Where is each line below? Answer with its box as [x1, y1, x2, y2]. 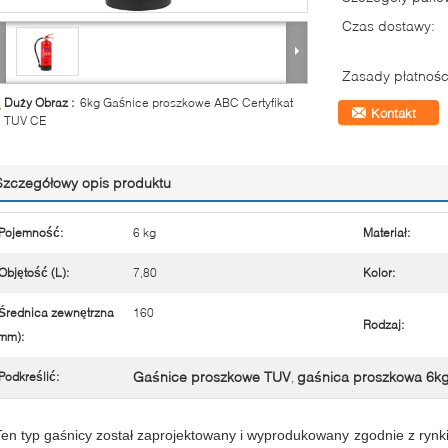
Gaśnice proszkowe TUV [133, 368, 291, 385]
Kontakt [371, 105, 416, 121]
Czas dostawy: [342, 17, 435, 34]
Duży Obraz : [4, 95, 80, 110]
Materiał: [363, 225, 410, 240]
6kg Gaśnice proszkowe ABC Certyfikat [80, 95, 293, 110]
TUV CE [4, 113, 46, 128]
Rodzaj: [363, 317, 404, 332]
